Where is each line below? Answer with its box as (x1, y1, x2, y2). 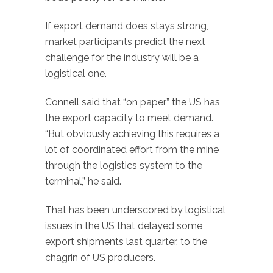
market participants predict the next (45, 36, 205, 48)
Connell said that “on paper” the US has (45, 96, 220, 108)
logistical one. (45, 68, 107, 80)
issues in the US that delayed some (45, 219, 202, 232)
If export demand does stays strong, (45, 20, 208, 32)
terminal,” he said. (45, 175, 121, 187)
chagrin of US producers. (45, 251, 155, 263)
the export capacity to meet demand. (45, 112, 213, 124)
